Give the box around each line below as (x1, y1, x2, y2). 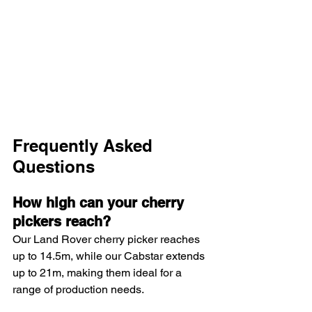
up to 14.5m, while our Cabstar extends (13, 249, 208, 263)
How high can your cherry (13, 194, 188, 211)
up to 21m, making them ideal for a (13, 265, 185, 279)
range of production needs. (13, 282, 144, 296)
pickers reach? (13, 212, 111, 230)
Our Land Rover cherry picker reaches (13, 232, 203, 246)
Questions (13, 156, 95, 176)
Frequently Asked (13, 135, 157, 155)
